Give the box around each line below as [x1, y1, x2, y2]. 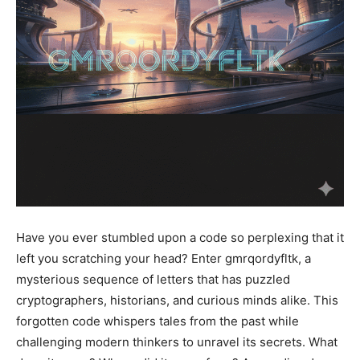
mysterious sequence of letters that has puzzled [16, 272, 290, 287]
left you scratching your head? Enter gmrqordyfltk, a [16, 251, 311, 266]
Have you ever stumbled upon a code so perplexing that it [16, 230, 344, 245]
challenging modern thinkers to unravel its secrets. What [16, 334, 337, 350]
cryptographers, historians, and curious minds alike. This [16, 292, 338, 308]
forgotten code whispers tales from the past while [16, 313, 299, 329]
